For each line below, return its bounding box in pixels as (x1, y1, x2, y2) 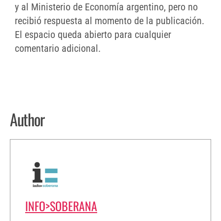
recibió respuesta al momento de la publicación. (15, 15, 204, 27)
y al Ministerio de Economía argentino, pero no (15, 1, 198, 13)
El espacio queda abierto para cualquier (15, 29, 171, 41)
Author (10, 108, 45, 131)
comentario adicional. (15, 42, 101, 55)
